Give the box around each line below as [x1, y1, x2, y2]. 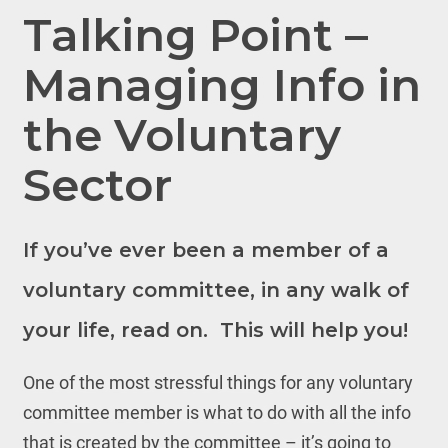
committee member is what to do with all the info [22, 402, 411, 423]
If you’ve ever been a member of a [22, 238, 389, 262]
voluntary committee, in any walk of [22, 278, 409, 302]
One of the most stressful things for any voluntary [22, 372, 413, 393]
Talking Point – [22, 7, 368, 62]
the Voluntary [22, 107, 341, 162]
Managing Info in [22, 57, 421, 112]
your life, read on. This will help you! [22, 318, 408, 342]
